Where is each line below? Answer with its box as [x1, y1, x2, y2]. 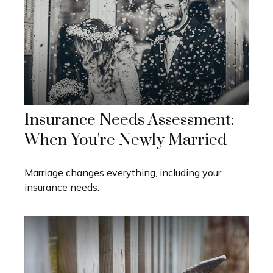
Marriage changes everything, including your [24, 166, 221, 179]
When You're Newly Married [24, 130, 227, 151]
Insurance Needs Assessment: [24, 110, 234, 130]
